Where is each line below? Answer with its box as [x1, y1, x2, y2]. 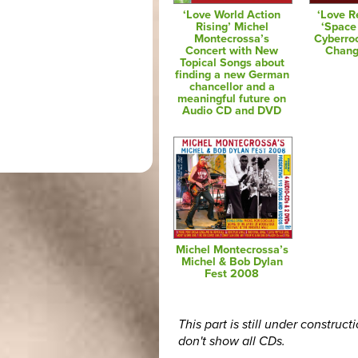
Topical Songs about [179, 56, 284, 70]
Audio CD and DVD [182, 104, 282, 118]
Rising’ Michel [195, 20, 268, 34]
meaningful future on [177, 92, 287, 106]
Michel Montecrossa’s [175, 242, 288, 257]
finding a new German [174, 68, 289, 82]
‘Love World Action [183, 8, 281, 22]
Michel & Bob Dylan [181, 254, 283, 268]
